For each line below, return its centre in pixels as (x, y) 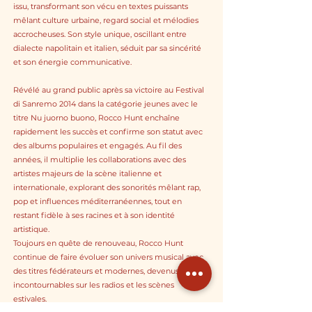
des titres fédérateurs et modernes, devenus (96, 271)
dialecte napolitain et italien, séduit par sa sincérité (107, 48)
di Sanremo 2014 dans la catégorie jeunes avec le (106, 104)
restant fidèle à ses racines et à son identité (94, 215)
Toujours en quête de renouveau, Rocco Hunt (98, 243)
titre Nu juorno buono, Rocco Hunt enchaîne (96, 118)
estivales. (30, 299)
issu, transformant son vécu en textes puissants (101, 6)
